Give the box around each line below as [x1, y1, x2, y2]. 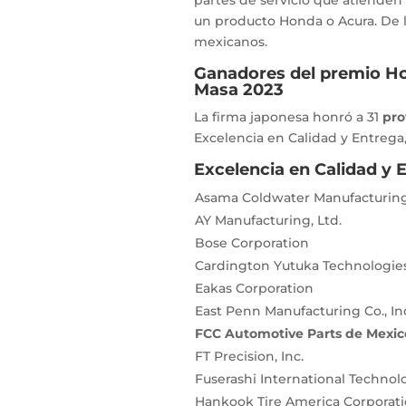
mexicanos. [193, 34, 267, 51]
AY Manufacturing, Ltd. [194, 212, 342, 229]
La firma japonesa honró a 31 [193, 109, 379, 126]
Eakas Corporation [194, 280, 314, 297]
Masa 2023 [193, 80, 284, 101]
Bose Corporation [194, 235, 309, 252]
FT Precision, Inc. [194, 348, 304, 365]
